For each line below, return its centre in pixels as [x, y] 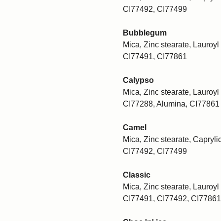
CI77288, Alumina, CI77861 [171, 104]
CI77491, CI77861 [155, 56]
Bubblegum [145, 33]
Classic [137, 175]
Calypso [138, 80]
